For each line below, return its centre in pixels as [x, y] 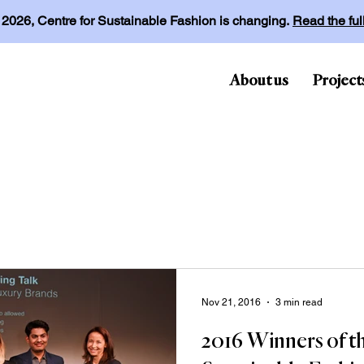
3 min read [299, 302]
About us [259, 80]
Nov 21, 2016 [231, 302]
